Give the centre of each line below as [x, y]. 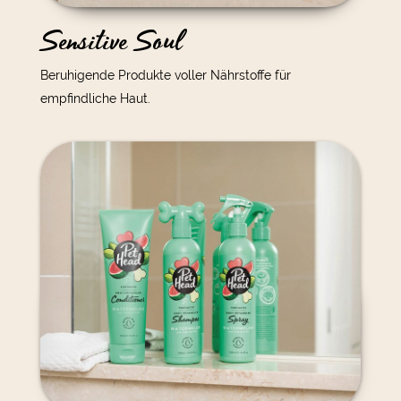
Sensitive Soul [111, 41]
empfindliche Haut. [95, 98]
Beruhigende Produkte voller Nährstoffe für [165, 75]
